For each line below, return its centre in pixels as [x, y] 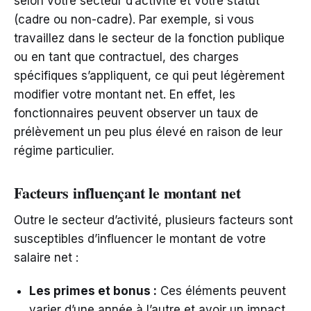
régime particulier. [64, 151]
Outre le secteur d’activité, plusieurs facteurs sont [153, 220]
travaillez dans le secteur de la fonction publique [149, 39]
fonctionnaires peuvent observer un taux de [136, 114]
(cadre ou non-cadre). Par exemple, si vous [134, 20]
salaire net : [46, 258]
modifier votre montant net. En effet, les [125, 95]
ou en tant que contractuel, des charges [126, 57]
